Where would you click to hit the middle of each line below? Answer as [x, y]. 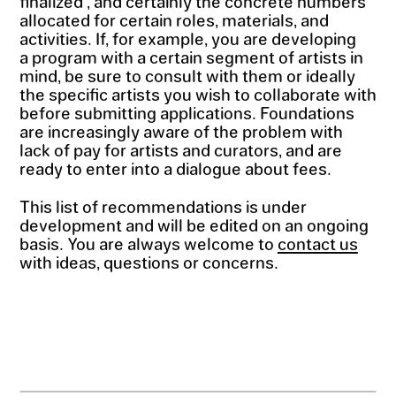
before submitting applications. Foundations [187, 112]
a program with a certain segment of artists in [191, 56]
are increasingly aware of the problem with [181, 130]
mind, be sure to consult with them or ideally [187, 75]
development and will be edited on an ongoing [194, 224]
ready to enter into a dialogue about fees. [175, 168]
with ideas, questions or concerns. [148, 261]
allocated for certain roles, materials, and [174, 19]
